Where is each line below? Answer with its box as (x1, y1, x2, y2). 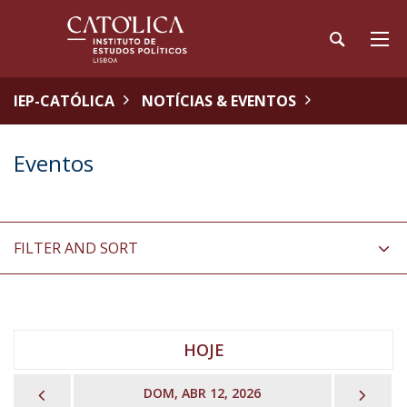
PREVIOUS (49, 382, 130, 403)
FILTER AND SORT (14, 238, 138, 258)
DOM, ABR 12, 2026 (144, 384, 262, 402)
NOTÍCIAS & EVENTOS (142, 91, 296, 111)
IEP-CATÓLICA (14, 91, 114, 111)
